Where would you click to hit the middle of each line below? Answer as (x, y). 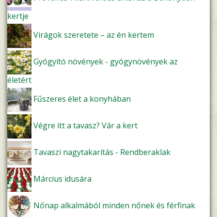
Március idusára (62, 179)
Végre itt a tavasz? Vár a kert (85, 126)
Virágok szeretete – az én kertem (94, 35)
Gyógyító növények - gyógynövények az (106, 62)
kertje (18, 16)
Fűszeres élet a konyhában (82, 99)
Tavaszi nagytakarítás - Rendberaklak (102, 152)
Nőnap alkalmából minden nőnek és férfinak (114, 206)
